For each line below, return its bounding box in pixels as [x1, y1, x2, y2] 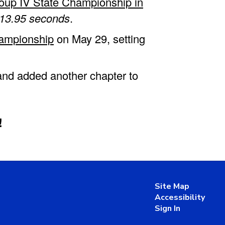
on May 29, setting [54, 30, 145, 46]
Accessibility [154, 191, 205, 203]
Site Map [154, 180, 189, 192]
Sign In [154, 202, 180, 214]
